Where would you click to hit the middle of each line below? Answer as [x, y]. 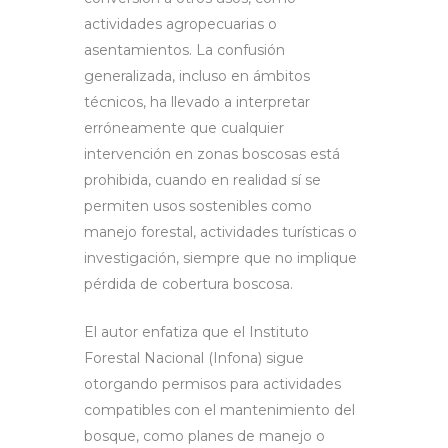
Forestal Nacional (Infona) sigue [194, 357]
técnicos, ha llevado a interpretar [197, 101]
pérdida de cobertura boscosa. [188, 283]
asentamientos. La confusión [184, 49]
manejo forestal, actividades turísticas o [220, 231]
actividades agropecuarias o [180, 23]
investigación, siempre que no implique [220, 257]
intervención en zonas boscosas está [212, 153]
